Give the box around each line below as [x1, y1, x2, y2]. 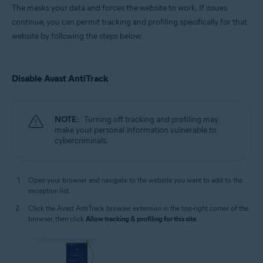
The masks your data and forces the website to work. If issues [12, 2, 227, 13]
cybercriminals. [55, 135, 109, 146]
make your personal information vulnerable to [55, 124, 217, 135]
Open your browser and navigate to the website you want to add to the [28, 175, 242, 184]
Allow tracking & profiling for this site [86, 214, 196, 223]
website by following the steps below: [12, 31, 143, 41]
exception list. [28, 186, 70, 195]
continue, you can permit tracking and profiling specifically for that [12, 16, 247, 27]
